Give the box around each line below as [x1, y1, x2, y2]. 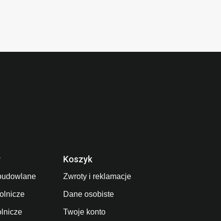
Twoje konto [63, 208, 106, 217]
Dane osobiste [63, 190, 114, 199]
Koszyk [63, 154, 93, 165]
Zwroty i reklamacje [63, 172, 132, 181]
